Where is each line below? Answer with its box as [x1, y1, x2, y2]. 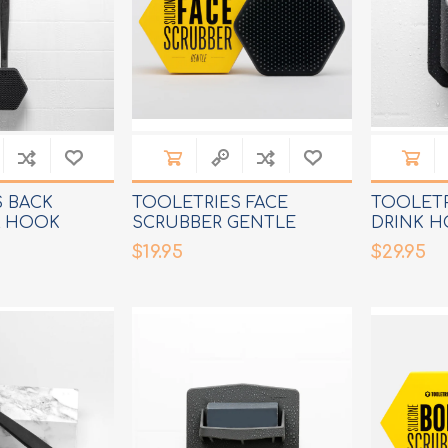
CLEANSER [132, 233, 223, 252]
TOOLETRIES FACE [132, 193, 289, 212]
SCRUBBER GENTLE [132, 213, 297, 232]
